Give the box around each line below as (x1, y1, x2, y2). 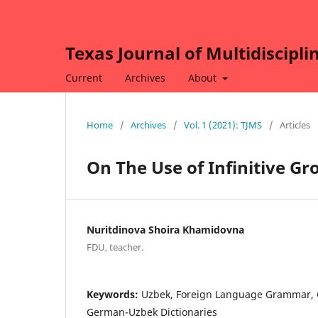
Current (65, 70, 102, 84)
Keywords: (87, 287, 141, 301)
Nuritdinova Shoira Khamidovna (87, 222, 244, 236)
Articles (280, 118, 310, 131)
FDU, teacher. (87, 240, 143, 253)
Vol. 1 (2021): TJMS (184, 118, 262, 131)
